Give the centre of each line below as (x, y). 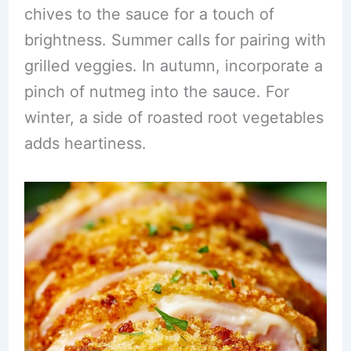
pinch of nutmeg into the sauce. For (156, 92)
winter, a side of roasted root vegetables (174, 118)
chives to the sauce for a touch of (149, 14)
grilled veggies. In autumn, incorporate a (173, 66)
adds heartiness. (85, 143)
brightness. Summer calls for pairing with (175, 40)
